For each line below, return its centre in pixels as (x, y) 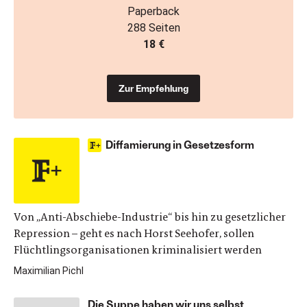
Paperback (153, 11)
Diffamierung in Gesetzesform (180, 144)
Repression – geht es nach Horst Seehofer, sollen (134, 233)
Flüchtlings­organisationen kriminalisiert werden (138, 250)
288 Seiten (153, 28)
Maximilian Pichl (49, 271)
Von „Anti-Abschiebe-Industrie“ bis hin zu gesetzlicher (150, 217)
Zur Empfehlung (153, 88)
